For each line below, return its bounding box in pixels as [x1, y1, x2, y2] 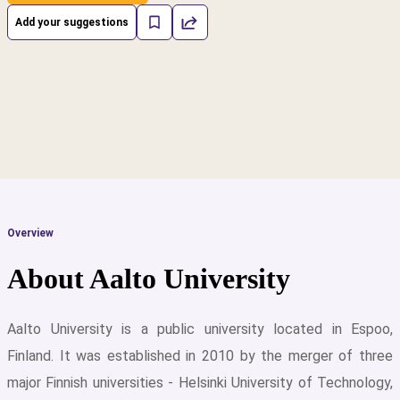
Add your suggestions [15, 16, 129, 29]
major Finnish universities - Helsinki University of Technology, [7, 374, 393, 391]
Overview [7, 227, 54, 239]
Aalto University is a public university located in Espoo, [7, 321, 393, 337]
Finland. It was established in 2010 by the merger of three [7, 347, 393, 364]
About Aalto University [7, 262, 290, 295]
